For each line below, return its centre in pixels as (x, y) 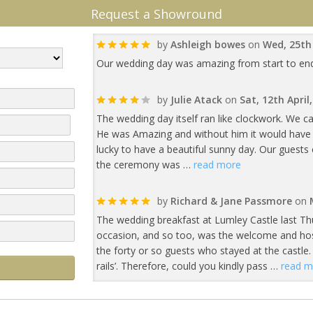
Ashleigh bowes (208, 44)
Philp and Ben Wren (217, 302)
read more (217, 165)
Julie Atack (196, 100)
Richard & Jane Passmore (231, 201)
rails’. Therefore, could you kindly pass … (188, 266)
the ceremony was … (145, 165)
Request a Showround (156, 14)
